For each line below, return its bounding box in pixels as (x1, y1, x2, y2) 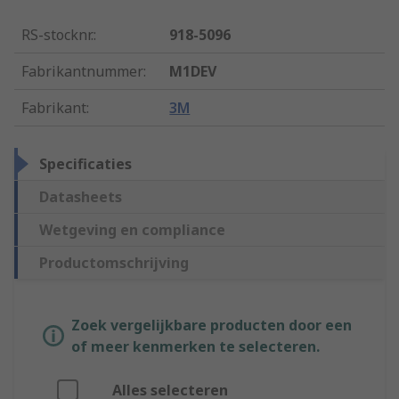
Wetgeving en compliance (39, 220, 225, 240)
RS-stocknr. (21, 25, 94, 45)
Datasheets (39, 187, 122, 208)
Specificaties (39, 154, 132, 175)
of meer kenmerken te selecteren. (71, 337, 320, 357)
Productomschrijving (39, 253, 189, 273)
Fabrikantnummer (21, 61, 143, 82)
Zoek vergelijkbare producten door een (71, 315, 352, 336)
